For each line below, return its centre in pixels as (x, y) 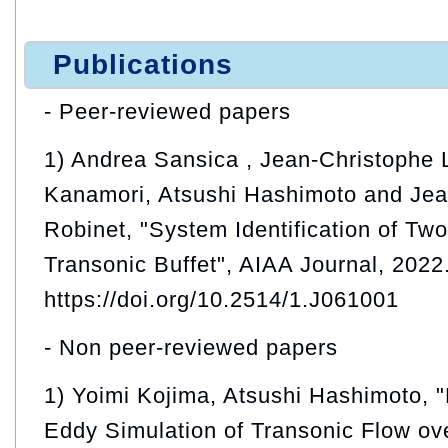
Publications (143, 64)
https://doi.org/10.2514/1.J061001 (221, 299)
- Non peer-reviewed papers (191, 347)
